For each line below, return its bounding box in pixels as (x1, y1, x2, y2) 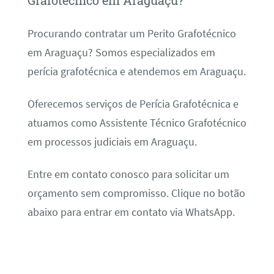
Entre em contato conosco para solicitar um (27, 168, 229, 182)
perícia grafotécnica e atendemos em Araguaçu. (27, 64, 246, 78)
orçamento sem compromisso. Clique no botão (27, 187, 245, 201)
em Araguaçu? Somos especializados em (27, 45, 215, 59)
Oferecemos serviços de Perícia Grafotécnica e (27, 97, 239, 111)
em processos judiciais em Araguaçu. (27, 135, 197, 149)
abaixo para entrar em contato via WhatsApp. (27, 206, 235, 220)
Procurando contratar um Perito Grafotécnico (27, 26, 236, 40)
